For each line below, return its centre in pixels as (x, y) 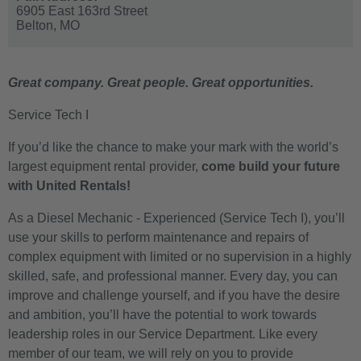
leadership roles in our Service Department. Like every (163, 334)
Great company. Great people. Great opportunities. (161, 82)
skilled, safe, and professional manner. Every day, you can (173, 276)
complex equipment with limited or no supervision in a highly (180, 256)
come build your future (271, 166)
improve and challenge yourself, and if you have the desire (174, 295)
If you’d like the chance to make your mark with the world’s (173, 147)
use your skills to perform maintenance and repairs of (158, 237)
